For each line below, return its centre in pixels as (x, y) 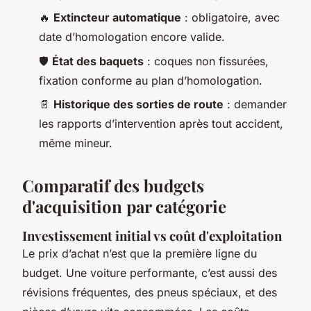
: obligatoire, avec (230, 18)
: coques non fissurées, (206, 61)
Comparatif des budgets (113, 186)
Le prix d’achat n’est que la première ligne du (140, 254)
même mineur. (76, 143)
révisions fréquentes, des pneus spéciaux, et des (150, 293)
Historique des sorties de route (138, 104)
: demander (255, 104)
